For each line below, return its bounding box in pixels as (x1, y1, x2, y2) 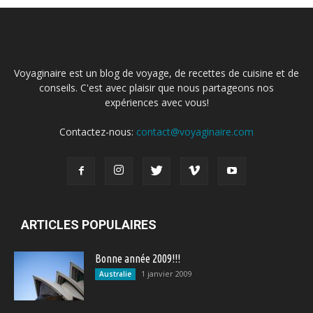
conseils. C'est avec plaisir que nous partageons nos (39, 81, 274, 94)
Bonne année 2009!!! (95, 252, 180, 265)
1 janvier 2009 (141, 268, 192, 279)
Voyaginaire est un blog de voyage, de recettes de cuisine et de (14, 66, 299, 80)
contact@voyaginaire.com (136, 125, 254, 138)
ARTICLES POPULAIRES (21, 217, 156, 232)
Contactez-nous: (59, 125, 136, 138)
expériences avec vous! (104, 96, 209, 109)
